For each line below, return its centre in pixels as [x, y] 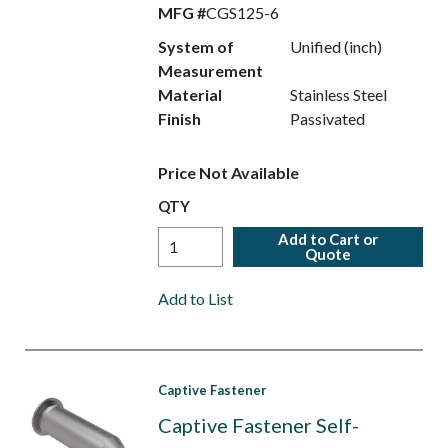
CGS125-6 [242, 12]
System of [195, 46]
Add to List [195, 298]
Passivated [328, 118]
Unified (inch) [336, 46]
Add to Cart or [328, 239]
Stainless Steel [339, 94]
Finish [179, 118]
